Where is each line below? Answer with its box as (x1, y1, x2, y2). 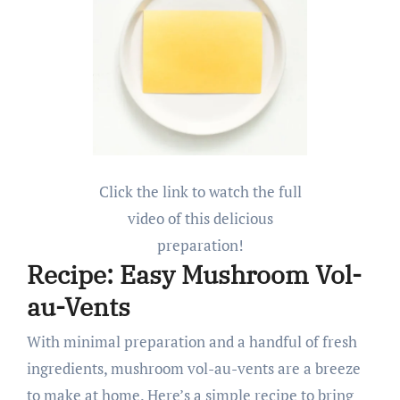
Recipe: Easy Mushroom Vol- (26, 257, 362, 291)
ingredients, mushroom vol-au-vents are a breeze (26, 358, 361, 379)
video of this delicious (127, 207, 273, 229)
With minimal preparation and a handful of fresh (26, 331, 357, 353)
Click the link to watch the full (98, 180, 302, 202)
